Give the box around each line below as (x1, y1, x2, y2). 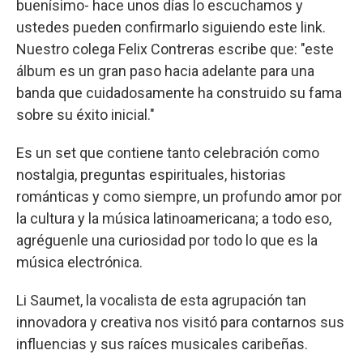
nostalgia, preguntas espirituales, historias (16, 165, 286, 183)
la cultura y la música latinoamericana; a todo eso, (16, 209, 331, 227)
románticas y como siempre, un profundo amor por (16, 187, 342, 205)
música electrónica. (16, 253, 143, 271)
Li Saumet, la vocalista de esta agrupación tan (16, 291, 306, 309)
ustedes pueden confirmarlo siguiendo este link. (16, 18, 326, 36)
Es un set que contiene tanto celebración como (16, 143, 319, 161)
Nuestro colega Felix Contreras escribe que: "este (16, 40, 334, 58)
